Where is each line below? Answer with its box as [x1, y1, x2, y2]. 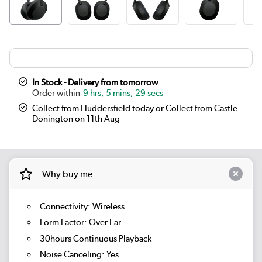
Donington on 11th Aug [32, 113, 120, 124]
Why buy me [42, 168, 92, 180]
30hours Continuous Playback [39, 233, 151, 244]
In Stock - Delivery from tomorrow [32, 77, 158, 88]
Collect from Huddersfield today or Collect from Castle [32, 102, 238, 113]
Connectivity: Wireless [39, 201, 125, 212]
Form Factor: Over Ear [39, 217, 121, 228]
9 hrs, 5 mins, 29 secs [83, 87, 164, 98]
